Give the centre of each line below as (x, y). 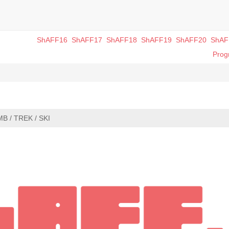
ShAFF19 (156, 40)
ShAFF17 (87, 40)
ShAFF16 (52, 40)
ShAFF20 (191, 40)
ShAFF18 (122, 40)
